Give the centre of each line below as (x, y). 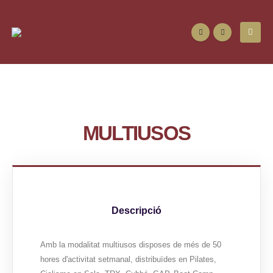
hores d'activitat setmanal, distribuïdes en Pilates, (128, 260)
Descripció (136, 211)
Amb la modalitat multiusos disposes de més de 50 (131, 245)
